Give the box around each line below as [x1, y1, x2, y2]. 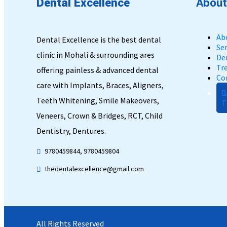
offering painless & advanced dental [36, 65, 159, 75]
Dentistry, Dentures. [36, 126, 106, 136]
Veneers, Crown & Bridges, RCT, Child [36, 110, 163, 121]
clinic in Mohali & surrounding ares [36, 50, 155, 60]
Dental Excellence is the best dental [36, 34, 161, 45]
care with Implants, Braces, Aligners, [36, 80, 164, 91]
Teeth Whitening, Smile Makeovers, [36, 95, 159, 106]
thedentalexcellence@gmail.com [45, 164, 144, 174]
